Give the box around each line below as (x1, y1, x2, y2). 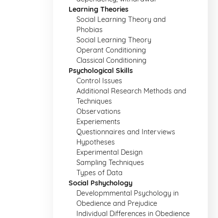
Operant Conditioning (76, 46, 146, 54)
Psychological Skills (69, 66, 133, 75)
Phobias (76, 25, 103, 34)
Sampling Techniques (76, 158, 144, 167)
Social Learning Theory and (76, 15, 166, 24)
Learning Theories (69, 5, 128, 14)
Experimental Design (76, 148, 143, 157)
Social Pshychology (69, 179, 132, 187)
